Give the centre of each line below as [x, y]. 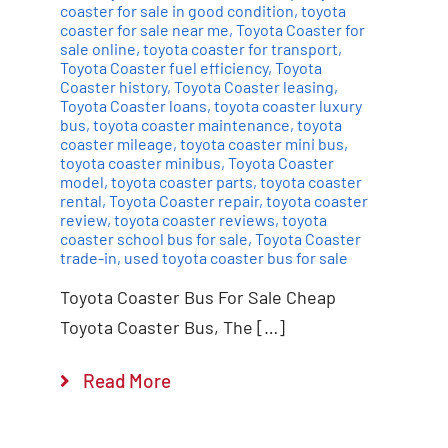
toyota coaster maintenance [191, 124]
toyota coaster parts [181, 181]
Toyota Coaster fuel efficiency [163, 67]
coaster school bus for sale [153, 238]
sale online [97, 48]
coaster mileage [116, 143]
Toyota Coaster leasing [253, 86]
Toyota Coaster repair [183, 200]
